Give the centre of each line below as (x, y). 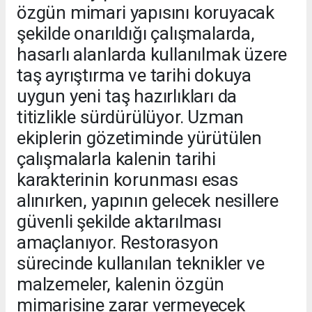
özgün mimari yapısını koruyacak (146, 12)
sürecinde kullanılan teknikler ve (141, 263)
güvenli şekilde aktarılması (119, 221)
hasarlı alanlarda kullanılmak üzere (152, 54)
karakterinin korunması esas (127, 179)
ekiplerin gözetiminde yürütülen (140, 138)
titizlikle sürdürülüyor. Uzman (131, 117)
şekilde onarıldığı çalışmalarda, (136, 33)
